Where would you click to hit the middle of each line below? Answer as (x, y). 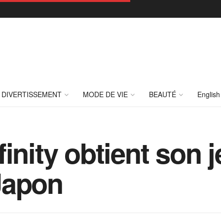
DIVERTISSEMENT (32, 94)
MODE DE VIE (105, 94)
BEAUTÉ (163, 94)
